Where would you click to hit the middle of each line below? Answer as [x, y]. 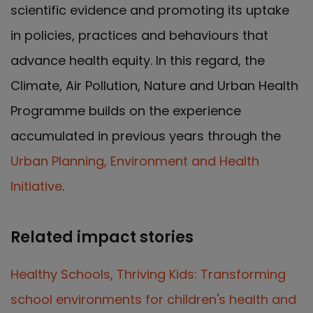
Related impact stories [102, 237]
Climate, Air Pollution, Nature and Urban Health [154, 85]
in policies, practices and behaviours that [139, 35]
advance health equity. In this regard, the [138, 60]
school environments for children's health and [153, 299]
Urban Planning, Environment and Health [135, 161]
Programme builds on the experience [126, 110]
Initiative [36, 186]
